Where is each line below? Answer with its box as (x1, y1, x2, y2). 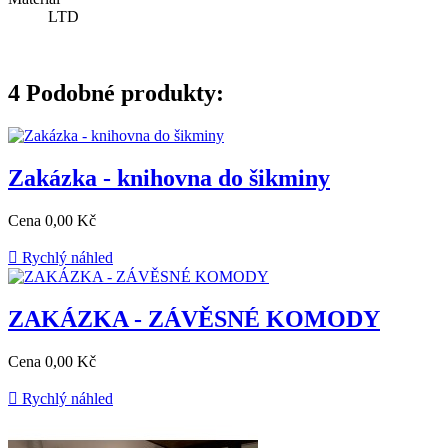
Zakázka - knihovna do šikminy (8, 165, 330, 192)
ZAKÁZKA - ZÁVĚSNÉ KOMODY (8, 305, 380, 332)
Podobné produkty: (26, 80, 224, 107)
